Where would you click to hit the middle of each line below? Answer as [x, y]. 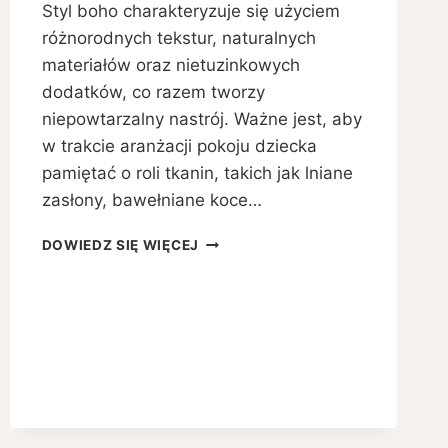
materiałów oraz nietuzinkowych [170, 65]
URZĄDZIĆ [236, 261]
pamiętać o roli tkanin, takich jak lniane [197, 173]
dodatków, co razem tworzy [153, 92]
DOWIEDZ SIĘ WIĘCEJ [120, 245]
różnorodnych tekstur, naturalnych [178, 38]
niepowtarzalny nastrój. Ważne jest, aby [201, 119]
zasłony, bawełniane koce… [151, 200]
